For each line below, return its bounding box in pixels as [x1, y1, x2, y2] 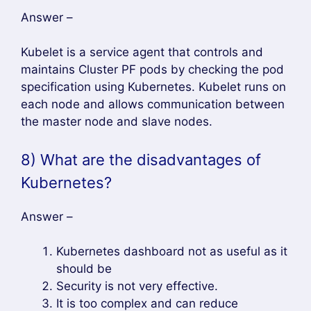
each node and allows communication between [21, 97, 285, 111]
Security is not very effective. [56, 279, 218, 293]
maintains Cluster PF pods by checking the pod [21, 62, 284, 76]
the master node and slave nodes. [21, 115, 212, 128]
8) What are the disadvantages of [21, 150, 261, 169]
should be [56, 262, 112, 276]
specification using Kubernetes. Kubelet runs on [21, 80, 286, 94]
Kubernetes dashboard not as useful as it [56, 244, 287, 258]
